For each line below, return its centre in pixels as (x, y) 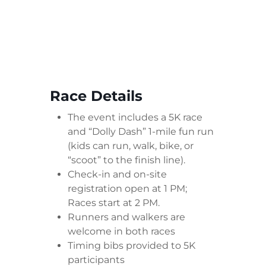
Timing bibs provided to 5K (132, 246)
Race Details (96, 96)
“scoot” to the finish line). (126, 160)
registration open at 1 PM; (127, 189)
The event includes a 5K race (135, 118)
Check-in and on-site (117, 175)
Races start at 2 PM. (114, 203)
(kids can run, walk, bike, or (131, 146)
